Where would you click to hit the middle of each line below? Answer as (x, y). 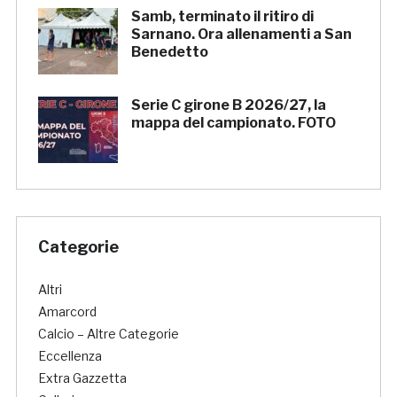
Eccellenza (70, 356)
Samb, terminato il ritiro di (222, 17)
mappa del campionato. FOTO (233, 123)
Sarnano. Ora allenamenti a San (241, 35)
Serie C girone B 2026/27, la (228, 105)
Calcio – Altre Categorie (108, 334)
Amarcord (67, 312)
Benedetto (169, 52)
